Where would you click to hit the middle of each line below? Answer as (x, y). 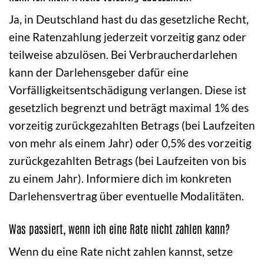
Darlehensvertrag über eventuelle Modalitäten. (126, 196)
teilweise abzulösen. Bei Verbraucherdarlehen (123, 54)
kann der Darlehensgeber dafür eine (99, 72)
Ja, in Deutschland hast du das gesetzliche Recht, (129, 19)
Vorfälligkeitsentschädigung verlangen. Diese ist (128, 90)
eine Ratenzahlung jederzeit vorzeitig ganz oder (128, 37)
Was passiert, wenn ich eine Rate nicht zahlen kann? (119, 228)
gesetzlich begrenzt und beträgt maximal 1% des (129, 107)
